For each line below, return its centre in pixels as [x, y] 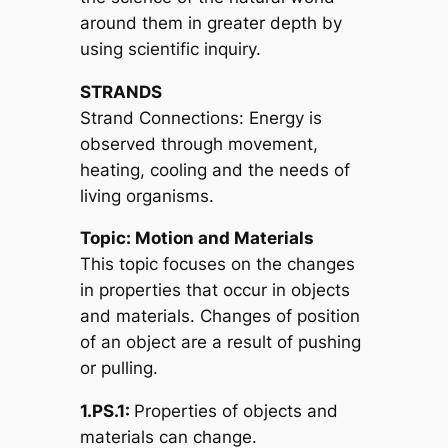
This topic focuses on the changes [217, 264]
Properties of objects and [235, 411]
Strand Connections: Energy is [200, 117]
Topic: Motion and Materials [196, 238]
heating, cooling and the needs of [214, 169]
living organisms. [146, 195]
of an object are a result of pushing [220, 342]
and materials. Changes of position [219, 316]
